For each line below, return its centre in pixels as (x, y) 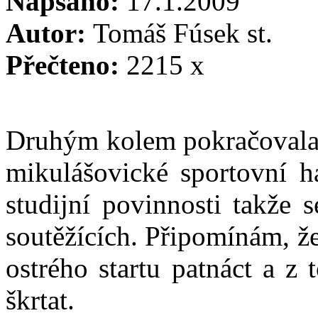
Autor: (49, 33)
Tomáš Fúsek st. (183, 33)
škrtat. (40, 300)
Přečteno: (66, 65)
